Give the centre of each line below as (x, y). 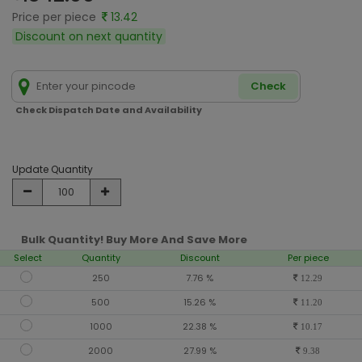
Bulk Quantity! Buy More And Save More (134, 240)
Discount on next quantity (89, 36)
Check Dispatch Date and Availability (109, 110)
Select (28, 258)
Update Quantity (53, 169)
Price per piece (56, 17)
